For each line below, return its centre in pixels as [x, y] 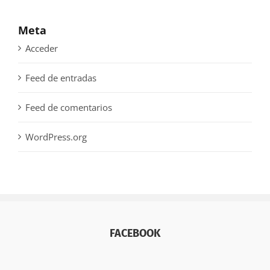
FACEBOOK [135, 234]
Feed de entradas [61, 78]
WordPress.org [56, 137]
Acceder [42, 49]
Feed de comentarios [69, 108]
